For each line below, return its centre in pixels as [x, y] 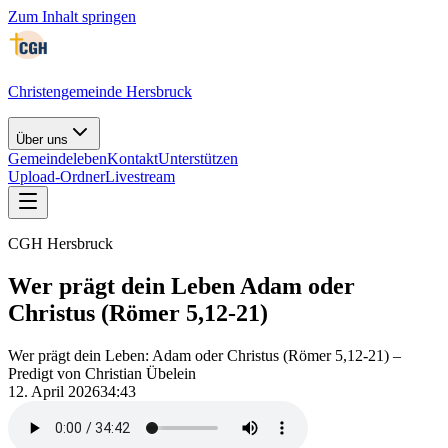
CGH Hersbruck [60, 243]
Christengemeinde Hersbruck [100, 91]
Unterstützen [198, 158]
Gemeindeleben [57, 158]
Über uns [42, 139]
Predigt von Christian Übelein [102, 373]
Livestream [140, 176]
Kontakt [132, 158]
